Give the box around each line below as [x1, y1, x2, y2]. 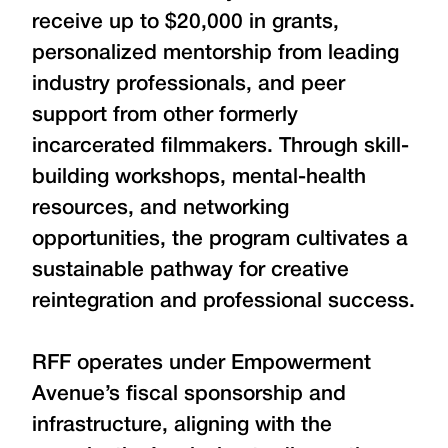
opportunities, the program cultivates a [32, 230, 408, 249]
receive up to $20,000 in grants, [32, 13, 339, 32]
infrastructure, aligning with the [32, 416, 332, 435]
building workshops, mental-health [32, 168, 366, 187]
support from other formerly [32, 106, 298, 125]
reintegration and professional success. [32, 292, 415, 311]
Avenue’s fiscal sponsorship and [32, 385, 346, 404]
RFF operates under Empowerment [32, 354, 371, 373]
